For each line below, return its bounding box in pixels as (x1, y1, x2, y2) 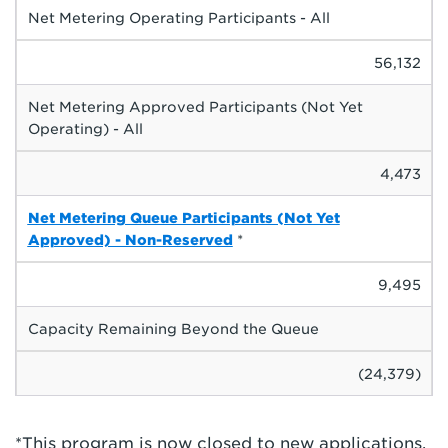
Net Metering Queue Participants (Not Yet (27, 209, 340, 226)
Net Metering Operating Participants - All (27, 9, 330, 26)
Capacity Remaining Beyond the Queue (27, 320, 319, 337)
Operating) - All (27, 120, 143, 137)
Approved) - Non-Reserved (27, 231, 233, 248)
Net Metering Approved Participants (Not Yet (27, 98, 363, 115)
